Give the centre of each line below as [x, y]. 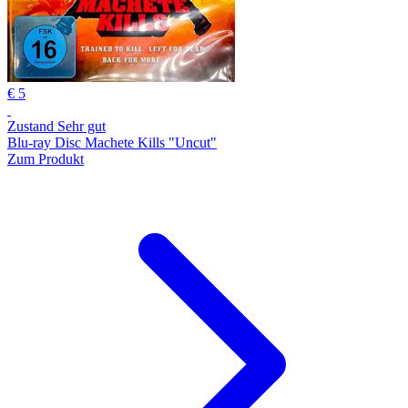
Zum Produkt [46, 158]
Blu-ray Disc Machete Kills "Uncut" [112, 142]
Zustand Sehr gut [56, 126]
